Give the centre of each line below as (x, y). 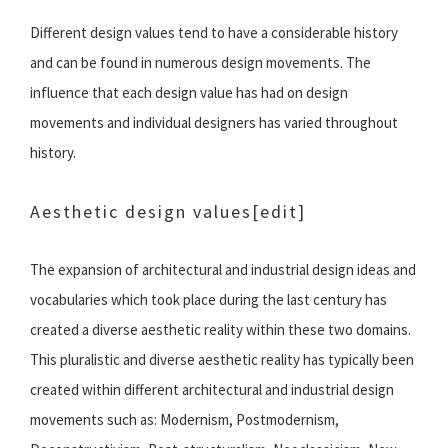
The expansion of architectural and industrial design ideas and (223, 270)
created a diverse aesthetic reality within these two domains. (220, 330)
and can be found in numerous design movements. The (200, 63)
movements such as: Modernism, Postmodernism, (184, 420)
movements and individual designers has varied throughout (214, 123)
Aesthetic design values (141, 212)
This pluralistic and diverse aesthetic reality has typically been (222, 360)
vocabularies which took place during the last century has (208, 300)
